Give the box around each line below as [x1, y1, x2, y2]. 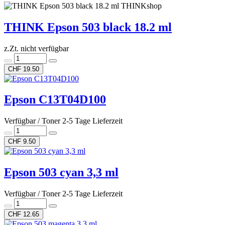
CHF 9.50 [8, 138, 36, 146]
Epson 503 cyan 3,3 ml [4, 166, 119, 179]
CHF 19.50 [8, 65, 39, 73]
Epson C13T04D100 [4, 93, 106, 106]
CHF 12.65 [8, 210, 39, 218]
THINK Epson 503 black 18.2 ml [4, 20, 172, 34]
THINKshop [121, 1, 162, 10]
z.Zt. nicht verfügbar [4, 44, 69, 53]
